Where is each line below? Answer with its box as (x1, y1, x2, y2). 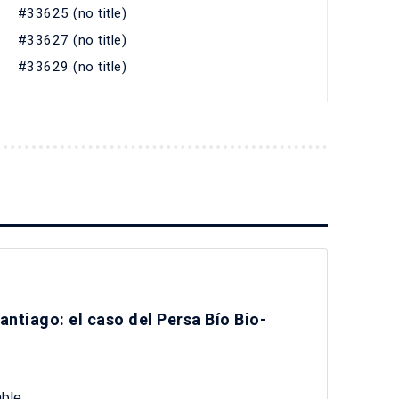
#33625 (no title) (17, 5, 127, 21)
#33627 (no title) (17, 32, 127, 48)
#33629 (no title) (17, 59, 127, 75)
